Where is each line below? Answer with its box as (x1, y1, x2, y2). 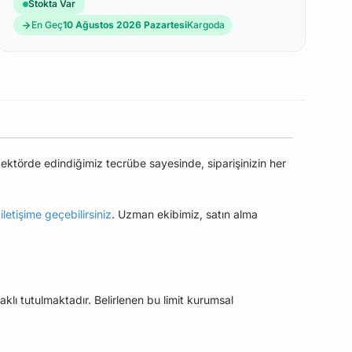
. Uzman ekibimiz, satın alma (112, 207, 258, 221)
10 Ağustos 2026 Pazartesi (63, 19, 188, 31)
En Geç (31, 19, 64, 31)
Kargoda (187, 19, 225, 31)
